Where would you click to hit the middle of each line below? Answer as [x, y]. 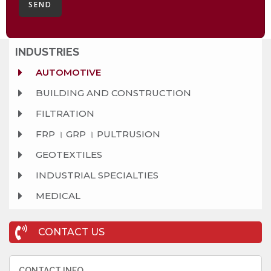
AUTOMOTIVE [68, 72]
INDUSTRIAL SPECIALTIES [97, 175]
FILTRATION [65, 113]
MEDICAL [58, 195]
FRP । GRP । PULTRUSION [98, 134]
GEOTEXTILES [69, 154]
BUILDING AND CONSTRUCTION [113, 93]
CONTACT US [71, 232]
